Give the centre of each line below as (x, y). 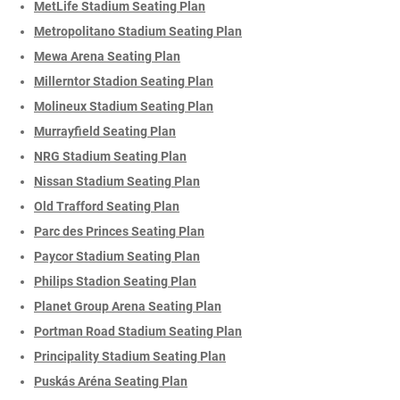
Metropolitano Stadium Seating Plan (138, 31)
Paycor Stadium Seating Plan (117, 256)
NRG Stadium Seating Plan (110, 156)
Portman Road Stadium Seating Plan (138, 331)
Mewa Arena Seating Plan (107, 56)
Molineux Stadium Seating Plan (124, 106)
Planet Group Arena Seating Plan (128, 306)
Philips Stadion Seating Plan (115, 281)
